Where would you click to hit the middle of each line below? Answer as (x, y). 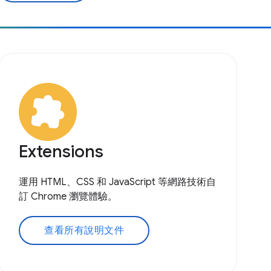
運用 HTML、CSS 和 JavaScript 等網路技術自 (118, 182)
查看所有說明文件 (84, 230)
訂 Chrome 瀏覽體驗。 (68, 196)
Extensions (61, 151)
